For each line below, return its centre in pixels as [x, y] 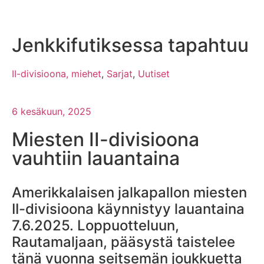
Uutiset [154, 74]
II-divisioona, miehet [57, 74]
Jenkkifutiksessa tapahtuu [130, 45]
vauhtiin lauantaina [96, 159]
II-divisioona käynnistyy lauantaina [128, 209]
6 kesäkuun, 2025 [52, 112]
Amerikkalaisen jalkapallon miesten [129, 193]
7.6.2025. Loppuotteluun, [95, 226]
